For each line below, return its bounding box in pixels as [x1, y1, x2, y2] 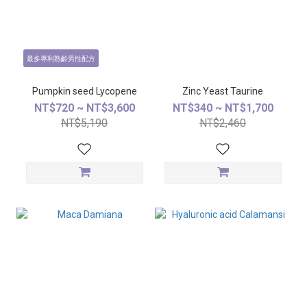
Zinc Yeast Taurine [230, 86, 263, 97]
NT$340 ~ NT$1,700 [172, 101, 273, 114]
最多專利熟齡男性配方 [26, 55, 95, 63]
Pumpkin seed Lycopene [95, 86, 137, 97]
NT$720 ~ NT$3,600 [34, 101, 135, 114]
